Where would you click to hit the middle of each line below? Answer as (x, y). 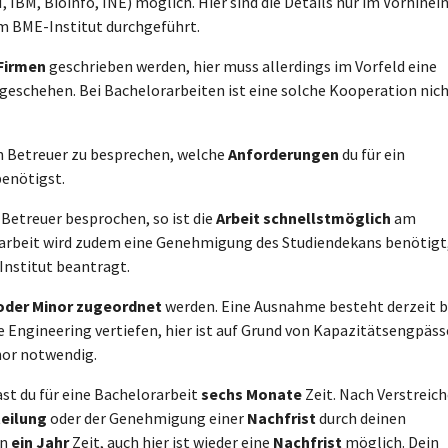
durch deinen (361, 418)
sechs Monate (251, 394)
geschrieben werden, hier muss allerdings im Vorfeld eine (241, 66)
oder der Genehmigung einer (147, 418)
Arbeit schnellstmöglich (303, 218)
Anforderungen (283, 154)
